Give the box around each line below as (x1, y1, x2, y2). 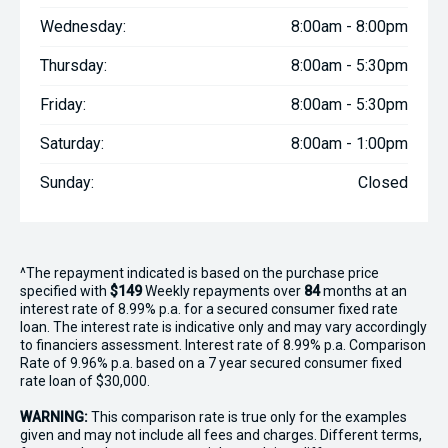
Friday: (40, 95, 86, 114)
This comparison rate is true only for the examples (88, 409, 407, 425)
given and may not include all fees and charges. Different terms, (20, 427, 422, 443)
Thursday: (40, 56, 107, 75)
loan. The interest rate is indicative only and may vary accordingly (20, 319, 427, 335)
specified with (20, 283, 110, 299)
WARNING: (20, 409, 88, 425)
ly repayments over (180, 283, 304, 299)
